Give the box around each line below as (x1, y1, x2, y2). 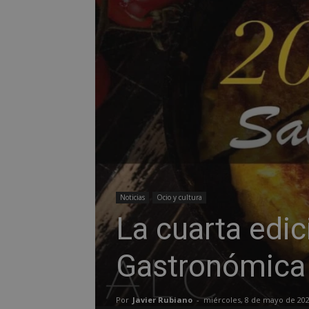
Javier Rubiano (132, 295, 192, 305)
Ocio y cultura (157, 192, 202, 202)
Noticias (120, 192, 145, 202)
